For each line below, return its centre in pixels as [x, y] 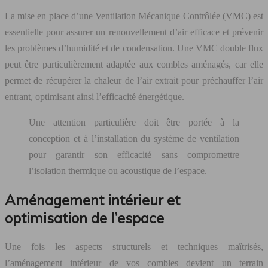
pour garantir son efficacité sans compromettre [134, 155]
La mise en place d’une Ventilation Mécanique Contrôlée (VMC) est [134, 16]
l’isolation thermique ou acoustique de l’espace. [118, 171]
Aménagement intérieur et [92, 200]
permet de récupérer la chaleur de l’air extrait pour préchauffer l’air [134, 81]
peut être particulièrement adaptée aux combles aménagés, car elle [134, 65]
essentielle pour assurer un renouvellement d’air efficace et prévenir [134, 32]
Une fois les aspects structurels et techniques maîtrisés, [134, 246]
